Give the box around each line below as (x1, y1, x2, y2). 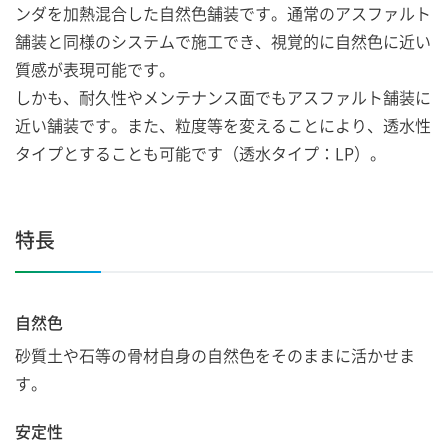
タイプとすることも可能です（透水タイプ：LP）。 (15, 140, 386, 165)
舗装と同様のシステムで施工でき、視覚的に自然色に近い (15, 28, 431, 53)
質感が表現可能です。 (15, 56, 175, 81)
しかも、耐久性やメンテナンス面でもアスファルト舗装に (15, 84, 431, 109)
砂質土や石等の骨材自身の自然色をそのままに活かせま (15, 342, 415, 367)
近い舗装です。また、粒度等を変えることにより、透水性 (15, 112, 431, 137)
